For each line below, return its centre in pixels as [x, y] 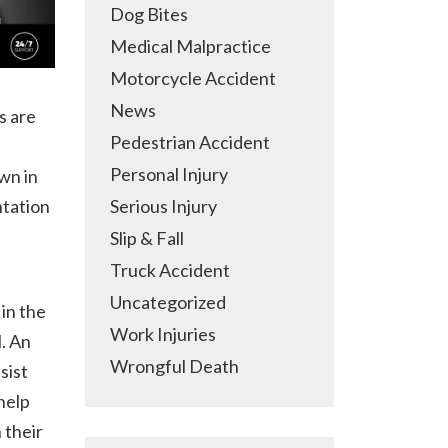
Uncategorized [168, 302]
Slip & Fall [147, 238]
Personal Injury [169, 174]
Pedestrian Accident [190, 142]
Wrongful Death [174, 366]
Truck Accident [170, 270]
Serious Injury [163, 206]
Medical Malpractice [190, 46]
